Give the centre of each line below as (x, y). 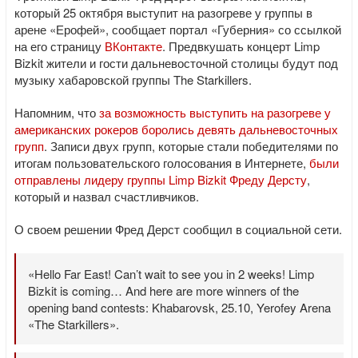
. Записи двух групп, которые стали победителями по (191, 146)
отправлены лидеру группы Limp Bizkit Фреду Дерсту (161, 179)
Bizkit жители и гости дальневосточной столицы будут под (176, 63)
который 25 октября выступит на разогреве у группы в (163, 12)
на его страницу (60, 46)
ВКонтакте (133, 46)
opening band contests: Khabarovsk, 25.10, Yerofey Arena (179, 307)
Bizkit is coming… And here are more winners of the (163, 290)
